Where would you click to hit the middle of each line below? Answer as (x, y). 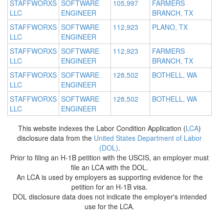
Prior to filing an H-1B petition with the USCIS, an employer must (109, 158)
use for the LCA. (109, 207)
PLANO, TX (170, 27)
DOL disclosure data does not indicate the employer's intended (109, 197)
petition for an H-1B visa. (109, 187)
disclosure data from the (55, 138)
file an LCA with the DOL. (109, 167)
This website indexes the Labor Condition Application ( (102, 128)
